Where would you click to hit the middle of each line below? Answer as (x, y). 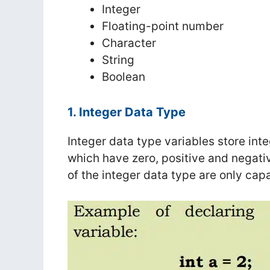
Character (129, 43)
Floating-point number (163, 27)
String (118, 60)
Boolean (124, 77)
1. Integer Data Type (127, 112)
